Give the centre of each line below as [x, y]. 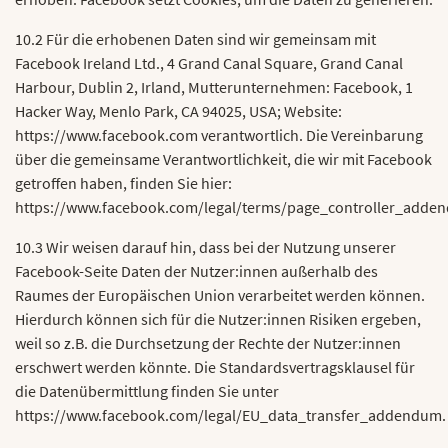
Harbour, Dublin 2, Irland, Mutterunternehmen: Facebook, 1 [214, 87]
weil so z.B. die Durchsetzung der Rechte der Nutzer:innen [208, 343]
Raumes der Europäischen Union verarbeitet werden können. [220, 295]
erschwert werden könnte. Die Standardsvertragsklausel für [215, 367]
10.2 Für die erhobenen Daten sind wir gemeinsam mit [195, 39]
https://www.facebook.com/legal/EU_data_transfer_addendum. [230, 415]
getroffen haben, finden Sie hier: [123, 183]
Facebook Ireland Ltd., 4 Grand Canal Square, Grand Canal [209, 63]
